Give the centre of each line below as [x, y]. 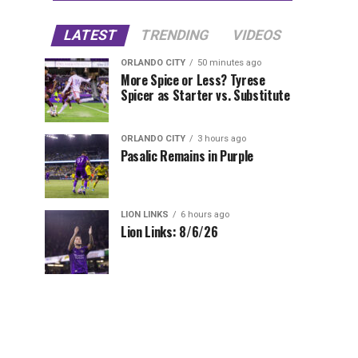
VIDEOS [257, 36]
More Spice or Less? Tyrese [193, 80]
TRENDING [175, 36]
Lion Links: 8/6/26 [169, 232]
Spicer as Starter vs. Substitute [205, 95]
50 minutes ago [229, 63]
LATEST [90, 36]
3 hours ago [222, 139]
